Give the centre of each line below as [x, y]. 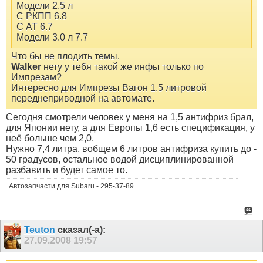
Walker [26, 66]
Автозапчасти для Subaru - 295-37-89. [72, 186]
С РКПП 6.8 [42, 16]
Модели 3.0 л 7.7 [52, 37]
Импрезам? [36, 77]
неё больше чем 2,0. [50, 138]
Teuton [39, 230]
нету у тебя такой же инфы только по [122, 66]
